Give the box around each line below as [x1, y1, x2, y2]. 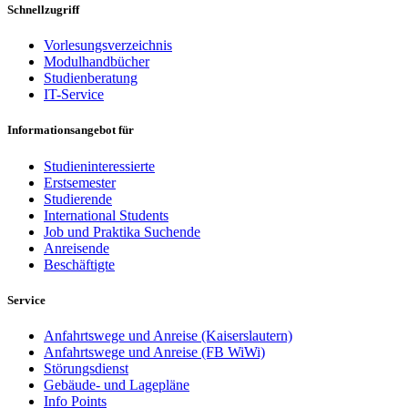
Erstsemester [44, 174, 116, 190]
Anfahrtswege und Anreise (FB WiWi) [44, 343, 265, 360]
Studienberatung [44, 70, 138, 87]
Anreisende [44, 240, 109, 256]
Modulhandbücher [44, 54, 149, 70]
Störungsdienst [44, 360, 128, 376]
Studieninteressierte [44, 158, 155, 174]
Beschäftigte [44, 256, 115, 272]
